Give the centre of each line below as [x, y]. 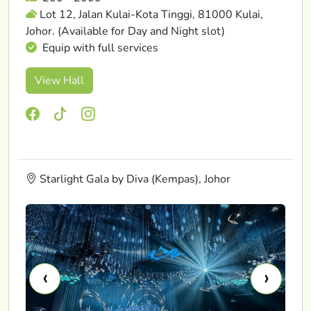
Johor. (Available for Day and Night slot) [125, 31]
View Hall [59, 80]
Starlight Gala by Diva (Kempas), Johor [134, 179]
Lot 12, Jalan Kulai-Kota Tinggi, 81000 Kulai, [151, 14]
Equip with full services [99, 48]
